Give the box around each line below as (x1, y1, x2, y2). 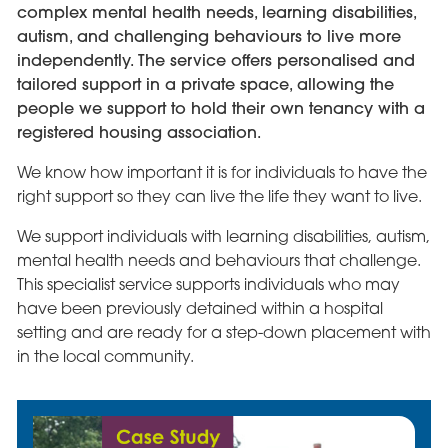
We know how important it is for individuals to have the (16, 162, 427, 183)
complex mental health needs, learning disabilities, (16, 2, 416, 23)
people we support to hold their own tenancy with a (16, 98, 425, 119)
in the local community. (16, 346, 194, 367)
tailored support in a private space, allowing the (16, 74, 394, 95)
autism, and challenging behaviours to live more (16, 26, 401, 47)
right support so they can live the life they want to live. (16, 186, 422, 207)
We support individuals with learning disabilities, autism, (16, 226, 430, 247)
